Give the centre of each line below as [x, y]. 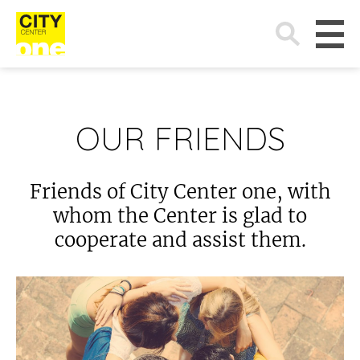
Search [279, 18]
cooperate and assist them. [180, 240]
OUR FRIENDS [180, 138]
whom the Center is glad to [180, 216]
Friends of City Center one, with [180, 192]
